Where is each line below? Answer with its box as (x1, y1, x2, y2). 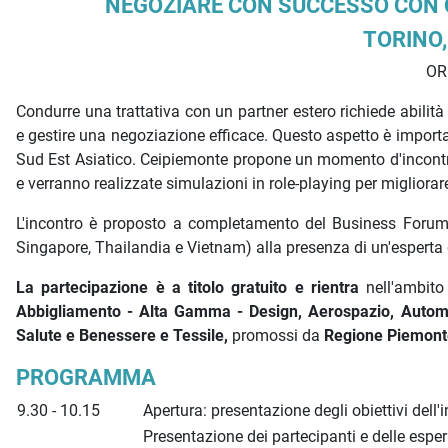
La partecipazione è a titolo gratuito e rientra (16, 278, 367, 298)
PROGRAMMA (16, 364, 161, 391)
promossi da (232, 326, 324, 346)
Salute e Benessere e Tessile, (16, 326, 232, 346)
